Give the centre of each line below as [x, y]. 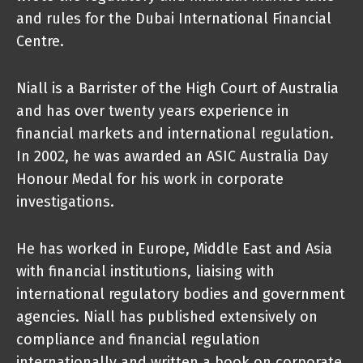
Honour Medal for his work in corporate [150, 179]
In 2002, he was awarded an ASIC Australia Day [172, 156]
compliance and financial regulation [138, 340]
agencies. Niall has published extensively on [167, 317]
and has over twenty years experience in [153, 111]
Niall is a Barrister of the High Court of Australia [177, 88]
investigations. [65, 202]
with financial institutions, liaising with [145, 271]
